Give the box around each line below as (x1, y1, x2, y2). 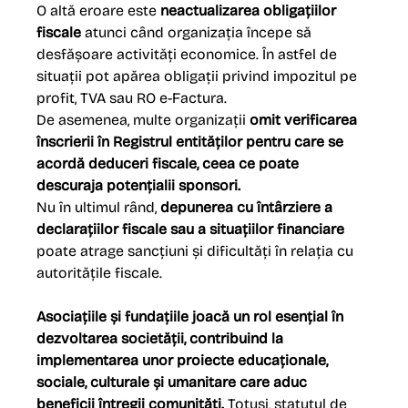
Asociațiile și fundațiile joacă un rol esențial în (36, 308, 348, 326)
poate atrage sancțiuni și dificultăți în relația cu (36, 242, 358, 260)
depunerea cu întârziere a (160, 199, 337, 217)
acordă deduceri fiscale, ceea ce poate (36, 155, 303, 173)
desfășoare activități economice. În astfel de (36, 46, 342, 64)
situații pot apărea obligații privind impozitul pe (36, 67, 362, 86)
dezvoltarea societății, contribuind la (36, 330, 288, 348)
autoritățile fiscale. (36, 264, 163, 282)
